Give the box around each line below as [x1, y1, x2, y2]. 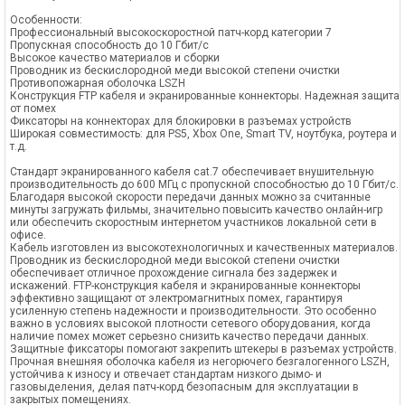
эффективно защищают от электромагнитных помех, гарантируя [10, 292, 343, 305]
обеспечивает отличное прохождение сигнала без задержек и [10, 267, 337, 279]
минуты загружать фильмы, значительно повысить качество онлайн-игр [10, 203, 382, 216]
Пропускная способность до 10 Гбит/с [10, 39, 209, 52]
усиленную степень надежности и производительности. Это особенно [10, 305, 376, 317]
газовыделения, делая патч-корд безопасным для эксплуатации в [10, 381, 359, 393]
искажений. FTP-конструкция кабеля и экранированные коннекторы [10, 279, 361, 292]
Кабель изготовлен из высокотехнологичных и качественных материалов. [10, 241, 398, 254]
